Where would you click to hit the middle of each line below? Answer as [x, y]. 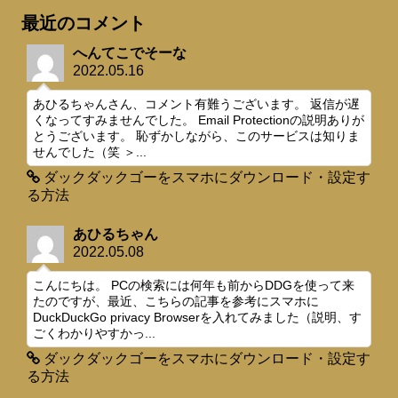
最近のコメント [84, 24]
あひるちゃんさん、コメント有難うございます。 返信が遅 [196, 104]
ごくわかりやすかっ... [94, 334]
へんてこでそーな [130, 53]
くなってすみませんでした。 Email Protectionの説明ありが [199, 120]
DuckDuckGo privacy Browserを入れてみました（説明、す [197, 318]
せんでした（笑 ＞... [90, 152]
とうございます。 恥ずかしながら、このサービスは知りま [196, 136]
